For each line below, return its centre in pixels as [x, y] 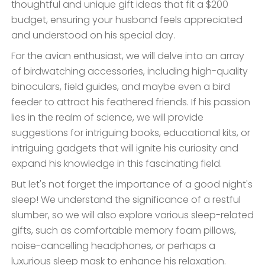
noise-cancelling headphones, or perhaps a [113, 246]
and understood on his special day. [93, 35]
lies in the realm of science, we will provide [107, 118]
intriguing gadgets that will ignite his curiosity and [125, 148]
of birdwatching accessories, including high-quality [130, 72]
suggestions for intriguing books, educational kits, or [131, 133]
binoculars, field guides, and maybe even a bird [121, 87]
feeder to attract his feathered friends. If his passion [131, 102]
